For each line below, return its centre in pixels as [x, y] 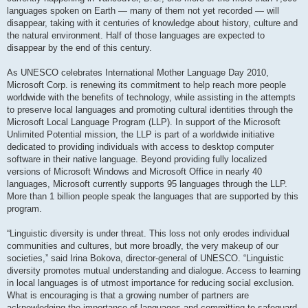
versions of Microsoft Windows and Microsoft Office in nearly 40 [134, 172]
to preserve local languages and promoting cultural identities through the [150, 110]
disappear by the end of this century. [79, 48]
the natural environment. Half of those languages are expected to [136, 36]
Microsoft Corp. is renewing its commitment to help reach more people [146, 85]
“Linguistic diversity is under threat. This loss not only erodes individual [148, 234]
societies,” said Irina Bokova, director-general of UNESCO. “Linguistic [145, 258]
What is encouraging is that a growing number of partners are [128, 296]
